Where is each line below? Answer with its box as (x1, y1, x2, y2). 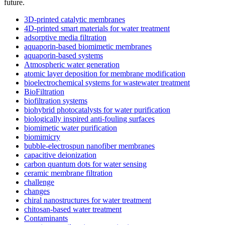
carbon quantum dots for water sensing (24, 159, 147, 168)
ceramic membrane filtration (24, 168, 113, 177)
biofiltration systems (24, 96, 87, 105)
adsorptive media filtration (24, 33, 106, 42)
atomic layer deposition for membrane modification (24, 69, 185, 78)
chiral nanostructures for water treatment (24, 195, 151, 204)
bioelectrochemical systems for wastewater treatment (24, 78, 190, 87)
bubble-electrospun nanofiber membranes (24, 141, 155, 150)
